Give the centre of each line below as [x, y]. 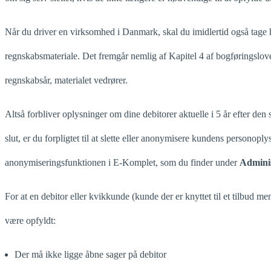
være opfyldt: [30, 221]
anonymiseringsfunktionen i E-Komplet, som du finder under [122, 163]
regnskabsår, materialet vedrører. [66, 80]
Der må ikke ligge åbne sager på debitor [90, 255]
